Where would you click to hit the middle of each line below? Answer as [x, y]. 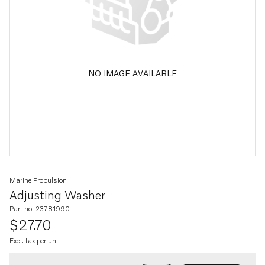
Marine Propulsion [38, 180]
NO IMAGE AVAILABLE [132, 73]
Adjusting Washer [57, 195]
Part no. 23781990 [40, 209]
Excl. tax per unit [35, 240]
